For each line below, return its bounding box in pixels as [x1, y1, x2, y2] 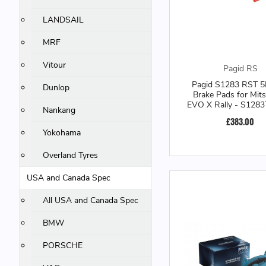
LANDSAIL [43, 14, 84, 26]
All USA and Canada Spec [43, 195, 139, 206]
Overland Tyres [43, 150, 99, 161]
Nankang [43, 104, 76, 116]
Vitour [43, 59, 66, 71]
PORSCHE [43, 240, 83, 251]
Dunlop [43, 82, 70, 93]
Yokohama [43, 127, 81, 138]
